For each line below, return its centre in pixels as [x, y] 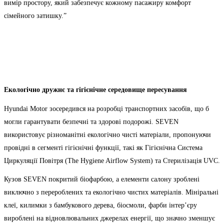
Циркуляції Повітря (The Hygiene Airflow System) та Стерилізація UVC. [112, 160]
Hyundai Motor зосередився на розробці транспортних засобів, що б [106, 108]
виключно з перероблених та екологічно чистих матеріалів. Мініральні [111, 192]
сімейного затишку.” [35, 15]
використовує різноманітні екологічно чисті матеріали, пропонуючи [107, 134]
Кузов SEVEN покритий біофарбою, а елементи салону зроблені [102, 179]
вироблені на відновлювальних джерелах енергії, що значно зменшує [109, 218]
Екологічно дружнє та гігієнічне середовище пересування [95, 90]
